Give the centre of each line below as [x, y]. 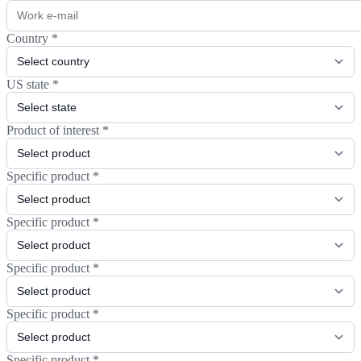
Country [29, 38]
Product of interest [54, 130]
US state [29, 84]
